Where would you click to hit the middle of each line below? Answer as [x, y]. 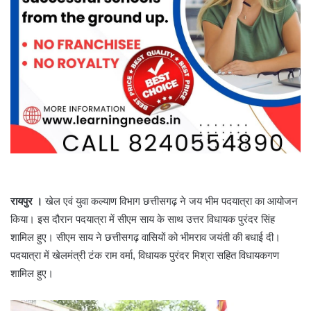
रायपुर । [26, 201]
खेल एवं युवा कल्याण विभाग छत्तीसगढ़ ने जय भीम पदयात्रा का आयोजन [170, 201]
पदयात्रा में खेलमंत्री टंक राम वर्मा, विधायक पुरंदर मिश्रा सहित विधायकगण [145, 255]
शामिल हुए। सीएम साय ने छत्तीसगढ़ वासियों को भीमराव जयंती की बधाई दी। [145, 237]
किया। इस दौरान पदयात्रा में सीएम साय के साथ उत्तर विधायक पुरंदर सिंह [143, 219]
